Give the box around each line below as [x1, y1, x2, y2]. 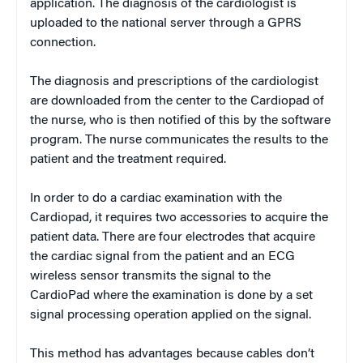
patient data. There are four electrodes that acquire [30, 231, 315, 245]
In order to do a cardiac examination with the [30, 192, 282, 206]
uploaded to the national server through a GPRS [30, 17, 301, 31]
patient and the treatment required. [30, 153, 226, 167]
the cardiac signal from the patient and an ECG [30, 250, 295, 264]
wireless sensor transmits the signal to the [30, 270, 271, 284]
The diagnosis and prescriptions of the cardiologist [30, 75, 318, 89]
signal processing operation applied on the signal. [30, 309, 311, 322]
